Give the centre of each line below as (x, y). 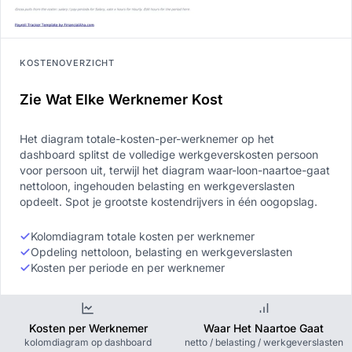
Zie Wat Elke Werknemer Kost (121, 100)
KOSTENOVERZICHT (68, 63)
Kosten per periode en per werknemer (128, 268)
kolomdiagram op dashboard (88, 343)
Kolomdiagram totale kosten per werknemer (143, 236)
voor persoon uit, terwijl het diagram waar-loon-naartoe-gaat (175, 170)
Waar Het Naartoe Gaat (264, 328)
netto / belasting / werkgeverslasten (264, 343)
